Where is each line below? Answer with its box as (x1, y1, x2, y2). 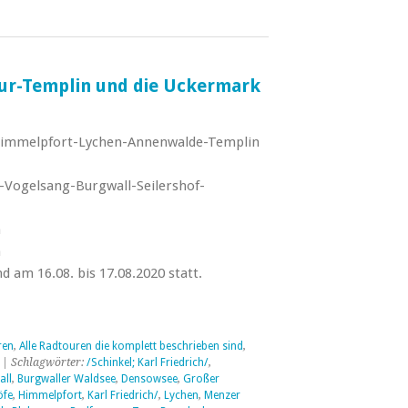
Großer (182, 372, 219, 385)
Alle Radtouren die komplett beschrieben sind (18, 340, 243, 352)
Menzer (203, 389, 240, 402)
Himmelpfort (17, 389, 82, 402)
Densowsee (120, 372, 178, 385)
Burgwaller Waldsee (16, 372, 116, 385)
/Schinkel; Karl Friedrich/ (86, 356, 209, 369)
